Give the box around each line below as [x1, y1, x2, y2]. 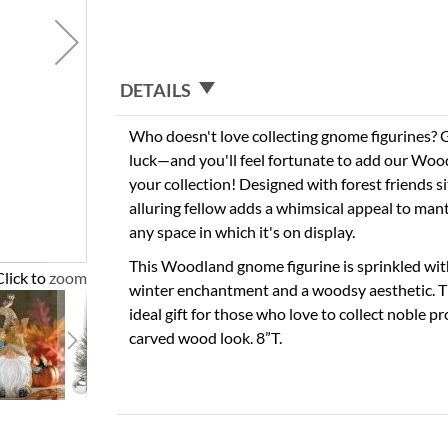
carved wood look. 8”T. [129, 327, 283, 347]
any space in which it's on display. [129, 221, 356, 241]
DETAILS [120, 78, 192, 101]
